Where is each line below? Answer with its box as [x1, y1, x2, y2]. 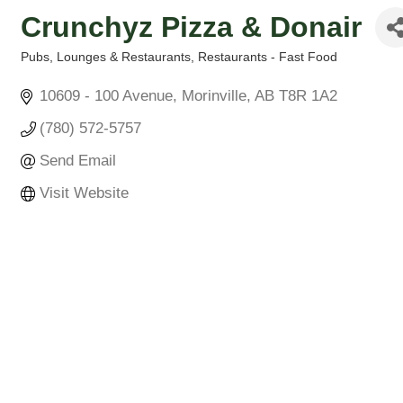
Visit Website [40, 184, 130, 201]
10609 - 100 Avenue [40, 87, 174, 104]
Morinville [182, 87, 247, 104]
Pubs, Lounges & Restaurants [21, 49, 191, 64]
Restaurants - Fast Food [198, 49, 337, 64]
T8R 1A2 [279, 87, 338, 104]
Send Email [40, 152, 117, 169]
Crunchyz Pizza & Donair [21, 11, 362, 43]
